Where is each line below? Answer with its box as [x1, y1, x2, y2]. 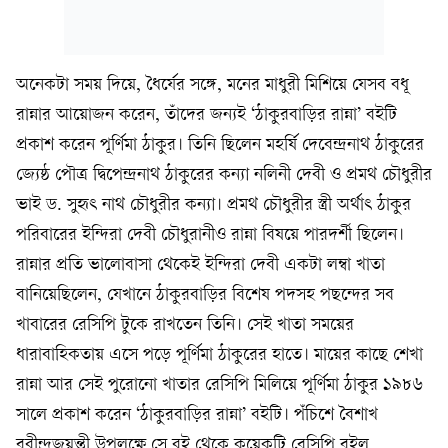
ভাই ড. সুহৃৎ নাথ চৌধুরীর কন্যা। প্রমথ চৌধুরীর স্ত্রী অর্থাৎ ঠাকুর [16, 196, 411, 215]
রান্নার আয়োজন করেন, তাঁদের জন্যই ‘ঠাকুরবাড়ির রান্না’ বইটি [16, 106, 397, 125]
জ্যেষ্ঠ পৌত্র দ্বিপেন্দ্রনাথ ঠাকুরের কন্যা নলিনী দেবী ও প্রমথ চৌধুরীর [16, 166, 432, 185]
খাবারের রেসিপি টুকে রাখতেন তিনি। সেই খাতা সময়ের [16, 316, 354, 335]
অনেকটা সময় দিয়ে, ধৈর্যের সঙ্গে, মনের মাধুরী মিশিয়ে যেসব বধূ [16, 76, 409, 95]
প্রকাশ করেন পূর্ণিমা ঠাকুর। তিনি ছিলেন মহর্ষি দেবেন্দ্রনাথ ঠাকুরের [16, 136, 424, 155]
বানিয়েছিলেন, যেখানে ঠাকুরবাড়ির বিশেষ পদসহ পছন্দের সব [16, 286, 394, 305]
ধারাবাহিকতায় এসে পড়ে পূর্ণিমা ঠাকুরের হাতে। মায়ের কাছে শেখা [16, 346, 423, 365]
